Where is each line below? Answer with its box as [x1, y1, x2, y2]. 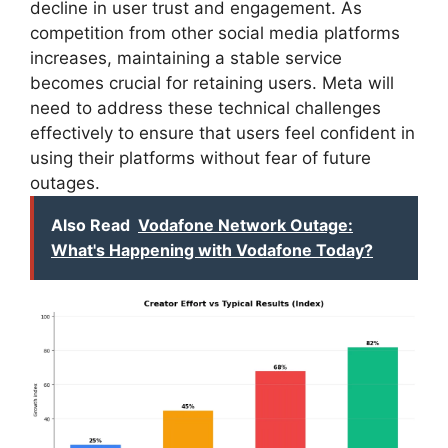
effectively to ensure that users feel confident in [30, 123, 415, 144]
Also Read [51, 215, 130, 236]
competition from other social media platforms [30, 23, 400, 44]
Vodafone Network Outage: [138, 215, 353, 236]
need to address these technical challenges [30, 98, 381, 119]
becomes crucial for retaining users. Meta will [30, 73, 394, 94]
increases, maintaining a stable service [30, 48, 342, 69]
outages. [30, 173, 100, 194]
